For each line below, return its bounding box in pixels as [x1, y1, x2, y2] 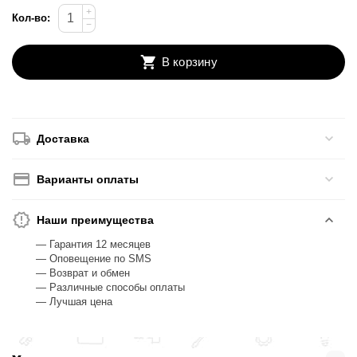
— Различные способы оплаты [36, 281, 186, 294]
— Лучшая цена [36, 296, 113, 308]
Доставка [37, 132, 90, 146]
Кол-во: [12, 12, 51, 25]
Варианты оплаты [37, 173, 139, 186]
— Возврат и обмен [36, 267, 131, 280]
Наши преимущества [37, 214, 155, 227]
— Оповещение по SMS [36, 253, 152, 265]
